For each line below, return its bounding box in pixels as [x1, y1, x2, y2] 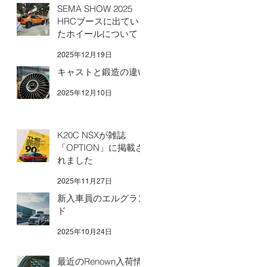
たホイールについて [57, 28, 138, 39]
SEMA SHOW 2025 [57, 3, 132, 14]
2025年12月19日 [57, 50, 112, 59]
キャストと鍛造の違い [57, 66, 147, 77]
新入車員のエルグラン [57, 193, 147, 204]
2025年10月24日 [57, 227, 112, 236]
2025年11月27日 [57, 176, 112, 185]
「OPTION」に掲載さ [57, 142, 144, 153]
